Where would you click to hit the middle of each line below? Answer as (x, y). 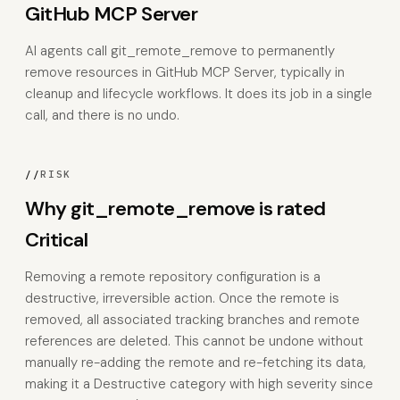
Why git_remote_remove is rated (175, 208)
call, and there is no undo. (102, 115)
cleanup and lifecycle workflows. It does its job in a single (199, 94)
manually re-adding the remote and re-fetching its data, (196, 362)
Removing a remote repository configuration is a (173, 277)
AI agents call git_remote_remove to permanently (180, 51)
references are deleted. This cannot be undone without (194, 341)
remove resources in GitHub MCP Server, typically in (185, 72)
